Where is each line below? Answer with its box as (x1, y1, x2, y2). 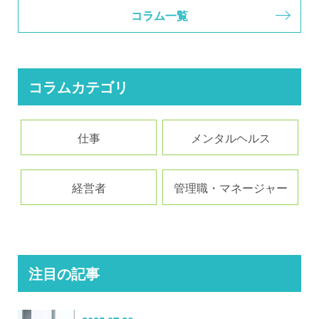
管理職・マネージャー (173, 179, 288, 197)
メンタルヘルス (190, 130, 271, 147)
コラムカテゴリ (28, 76, 128, 98)
